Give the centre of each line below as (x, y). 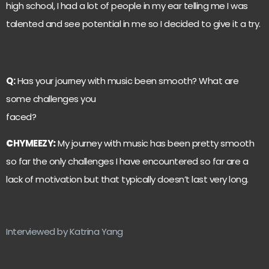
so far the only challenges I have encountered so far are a (127, 162)
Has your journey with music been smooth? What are (127, 80)
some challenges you (51, 98)
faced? (21, 116)
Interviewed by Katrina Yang (65, 231)
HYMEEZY (33, 144)
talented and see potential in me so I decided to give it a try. (133, 24)
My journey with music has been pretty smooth (155, 144)
